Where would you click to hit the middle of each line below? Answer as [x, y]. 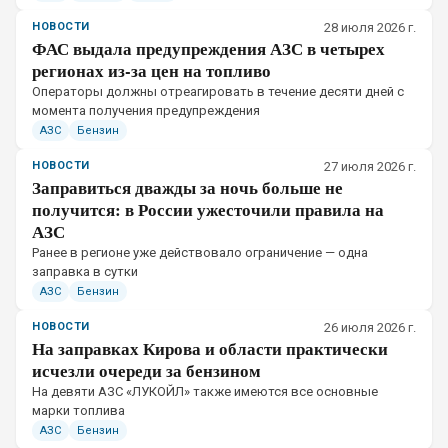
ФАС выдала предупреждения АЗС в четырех [208, 48]
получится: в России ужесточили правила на [208, 209]
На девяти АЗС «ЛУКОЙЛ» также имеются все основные [205, 391]
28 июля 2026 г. [370, 27]
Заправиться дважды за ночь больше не [187, 187]
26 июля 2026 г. [370, 327]
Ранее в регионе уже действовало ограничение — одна [200, 252]
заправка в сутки [85, 271]
